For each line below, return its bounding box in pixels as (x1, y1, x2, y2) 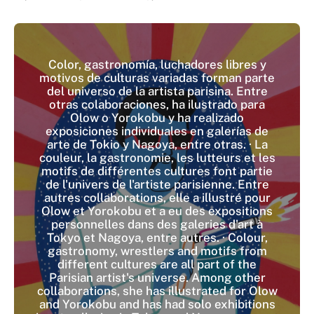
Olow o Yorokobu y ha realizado (70, 110, 244, 125)
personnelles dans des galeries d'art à (51, 217, 263, 231)
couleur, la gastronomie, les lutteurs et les (39, 150, 275, 165)
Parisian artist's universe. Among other (48, 270, 266, 285)
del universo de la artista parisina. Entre (46, 83, 268, 98)
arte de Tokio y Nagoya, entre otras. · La (46, 137, 268, 151)
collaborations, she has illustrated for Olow (36, 283, 278, 298)
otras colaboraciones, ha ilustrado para (49, 97, 265, 111)
